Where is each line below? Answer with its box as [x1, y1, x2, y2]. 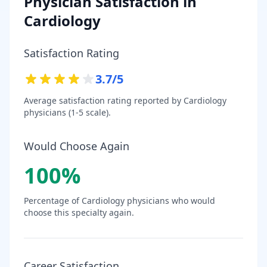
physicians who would [125, 194, 215, 206]
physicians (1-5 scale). [24, 106, 111, 118]
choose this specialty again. [24, 206, 134, 218]
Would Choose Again [24, 138, 129, 153]
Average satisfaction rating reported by [24, 94, 184, 106]
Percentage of [24, 194, 82, 206]
